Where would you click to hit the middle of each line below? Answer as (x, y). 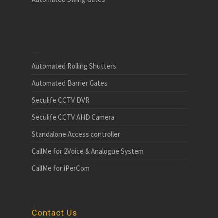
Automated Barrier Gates (70, 83)
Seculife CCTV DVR (61, 100)
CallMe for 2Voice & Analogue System (88, 151)
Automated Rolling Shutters (74, 66)
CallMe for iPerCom (61, 168)
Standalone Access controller (76, 134)
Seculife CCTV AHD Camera (73, 117)
